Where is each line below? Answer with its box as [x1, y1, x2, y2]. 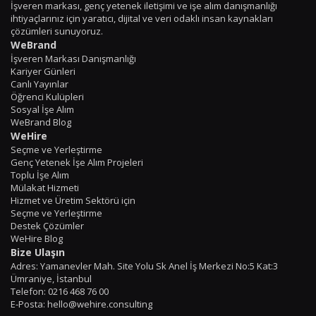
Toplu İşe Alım [11, 168, 69, 181]
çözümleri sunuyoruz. [11, 24, 103, 37]
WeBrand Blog [11, 115, 71, 128]
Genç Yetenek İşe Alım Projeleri [11, 155, 143, 169]
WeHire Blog [11, 231, 63, 245]
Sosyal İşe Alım [11, 102, 74, 116]
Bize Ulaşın [11, 245, 65, 259]
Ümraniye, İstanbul [11, 272, 92, 285]
